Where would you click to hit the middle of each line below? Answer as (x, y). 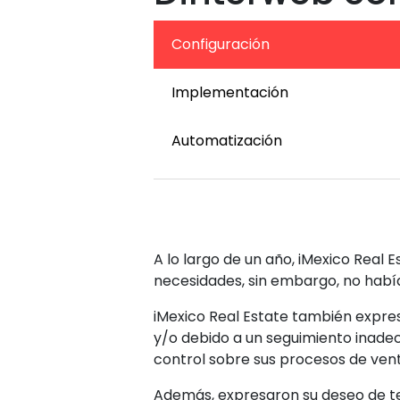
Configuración (221, 44)
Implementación (230, 92)
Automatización (227, 141)
